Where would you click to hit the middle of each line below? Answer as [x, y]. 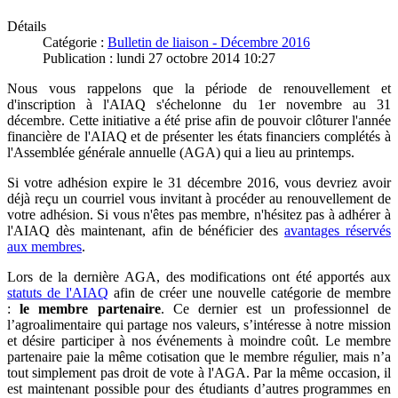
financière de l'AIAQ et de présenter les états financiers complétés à [199, 136]
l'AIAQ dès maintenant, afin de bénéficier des [146, 230]
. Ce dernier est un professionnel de [276, 308]
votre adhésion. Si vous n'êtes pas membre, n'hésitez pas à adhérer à [199, 214]
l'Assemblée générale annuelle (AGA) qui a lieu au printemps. [181, 152]
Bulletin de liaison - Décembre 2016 [209, 42]
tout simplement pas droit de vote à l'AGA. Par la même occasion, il [199, 372]
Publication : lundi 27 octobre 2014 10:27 [159, 58]
